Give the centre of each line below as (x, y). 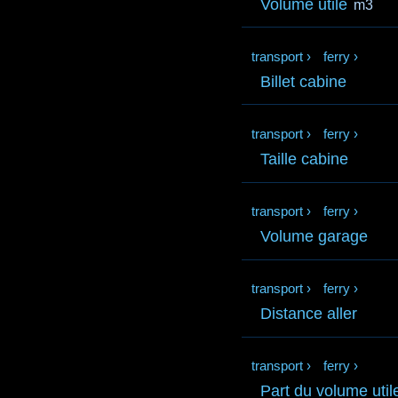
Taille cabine (305, 159)
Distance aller (309, 314)
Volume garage (314, 237)
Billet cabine (304, 81)
